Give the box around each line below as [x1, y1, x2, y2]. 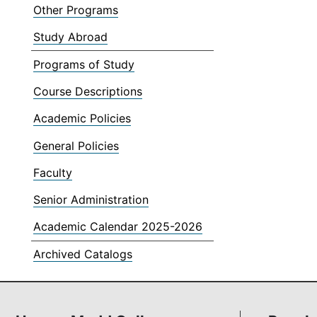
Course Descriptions [33, 84, 143, 99]
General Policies [33, 138, 120, 153]
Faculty [33, 165, 73, 180]
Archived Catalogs [33, 247, 133, 262]
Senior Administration [33, 192, 149, 207]
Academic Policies [33, 111, 132, 126]
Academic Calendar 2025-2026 [33, 219, 203, 234]
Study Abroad [33, 29, 108, 44]
